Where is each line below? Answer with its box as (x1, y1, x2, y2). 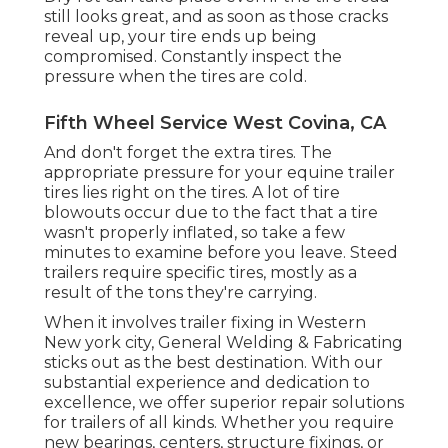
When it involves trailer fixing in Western (44, 313, 366, 333)
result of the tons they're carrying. (44, 283, 317, 303)
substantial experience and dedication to (44, 373, 370, 393)
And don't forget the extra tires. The (44, 143, 332, 163)
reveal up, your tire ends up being (44, 27, 317, 47)
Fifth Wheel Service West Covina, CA (44, 112, 386, 135)
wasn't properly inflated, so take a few (44, 223, 345, 243)
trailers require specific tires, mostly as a (44, 263, 357, 283)
